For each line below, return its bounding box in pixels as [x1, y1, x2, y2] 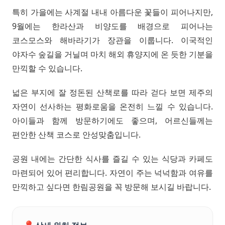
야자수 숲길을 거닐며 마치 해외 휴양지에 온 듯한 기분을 [12, 48, 213, 60]
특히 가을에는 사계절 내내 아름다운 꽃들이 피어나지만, [12, 6, 213, 18]
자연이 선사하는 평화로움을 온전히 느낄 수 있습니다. [12, 100, 213, 112]
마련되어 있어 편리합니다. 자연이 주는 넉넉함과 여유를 [12, 167, 213, 178]
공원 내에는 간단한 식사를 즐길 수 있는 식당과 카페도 [12, 153, 213, 164]
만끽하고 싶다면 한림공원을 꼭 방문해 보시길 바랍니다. [12, 181, 211, 192]
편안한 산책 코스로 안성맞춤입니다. [12, 129, 141, 140]
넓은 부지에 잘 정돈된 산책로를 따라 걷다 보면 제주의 [12, 86, 213, 98]
